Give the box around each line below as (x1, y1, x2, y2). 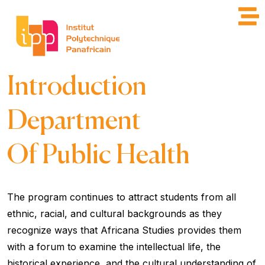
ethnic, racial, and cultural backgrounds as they (7, 207, 222, 219)
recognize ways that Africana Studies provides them (7, 224, 241, 236)
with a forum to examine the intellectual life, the (7, 240, 221, 253)
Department (7, 108, 141, 135)
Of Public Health (7, 142, 190, 169)
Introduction (7, 73, 147, 101)
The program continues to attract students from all (7, 190, 236, 203)
